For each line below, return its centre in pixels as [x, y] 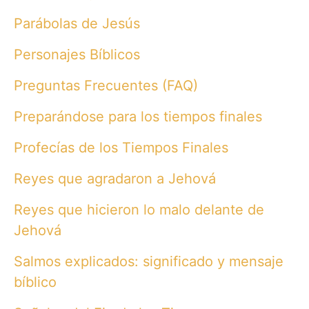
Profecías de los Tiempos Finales [121, 148]
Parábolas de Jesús [77, 23]
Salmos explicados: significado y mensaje [149, 262]
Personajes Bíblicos [77, 54]
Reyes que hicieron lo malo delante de [139, 210]
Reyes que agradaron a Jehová [115, 179]
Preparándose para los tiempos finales [138, 117]
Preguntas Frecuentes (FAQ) [106, 85]
